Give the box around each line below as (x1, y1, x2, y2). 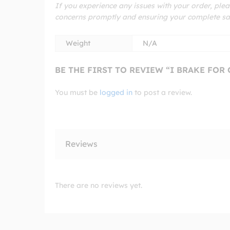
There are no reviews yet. (55, 180, 142, 190)
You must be (55, 87, 100, 97)
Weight (66, 38, 90, 48)
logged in (100, 87, 132, 97)
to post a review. (132, 87, 192, 97)
